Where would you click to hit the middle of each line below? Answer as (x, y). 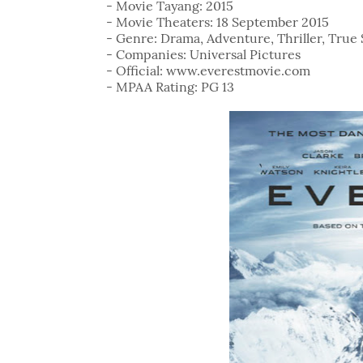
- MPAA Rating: (153, 87)
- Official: (134, 70)
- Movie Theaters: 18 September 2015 (217, 22)
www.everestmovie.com (236, 70)
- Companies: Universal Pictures (203, 54)
